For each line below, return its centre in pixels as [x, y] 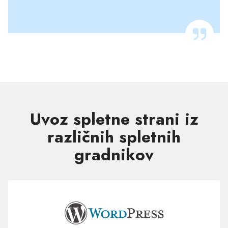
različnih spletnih [114, 137]
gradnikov [114, 155]
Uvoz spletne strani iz [114, 119]
